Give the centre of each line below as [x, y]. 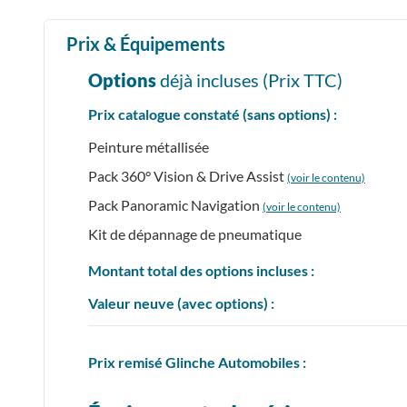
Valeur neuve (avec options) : [181, 303]
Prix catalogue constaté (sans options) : [213, 114]
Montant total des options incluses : [201, 270]
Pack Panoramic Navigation [175, 204]
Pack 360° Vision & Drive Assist [188, 175]
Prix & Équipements [146, 43]
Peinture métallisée [149, 146]
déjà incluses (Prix [230, 79]
